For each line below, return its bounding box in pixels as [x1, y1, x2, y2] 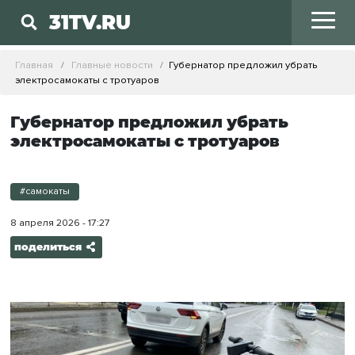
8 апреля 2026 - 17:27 [10, 216, 110, 230]
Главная [15, 58, 54, 71]
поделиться [13, 241, 82, 254]
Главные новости [71, 58, 153, 71]
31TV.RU [49, 10, 132, 35]
